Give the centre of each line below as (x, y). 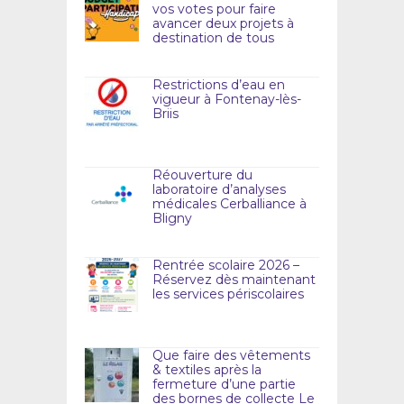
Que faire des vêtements (231, 355)
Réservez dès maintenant (234, 279)
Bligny (172, 218)
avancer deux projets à (223, 23)
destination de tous (213, 37)
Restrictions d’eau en (219, 84)
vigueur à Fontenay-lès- (227, 99)
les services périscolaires (228, 294)
